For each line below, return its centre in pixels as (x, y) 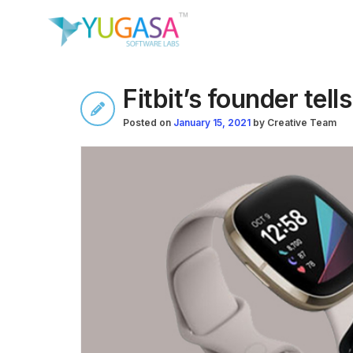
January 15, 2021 (213, 123)
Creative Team (302, 123)
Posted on (147, 123)
